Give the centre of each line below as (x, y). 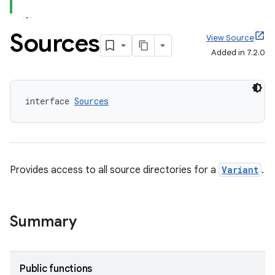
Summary (43, 222)
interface (50, 101)
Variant (240, 170)
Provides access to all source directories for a (114, 170)
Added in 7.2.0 (238, 52)
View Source (230, 38)
